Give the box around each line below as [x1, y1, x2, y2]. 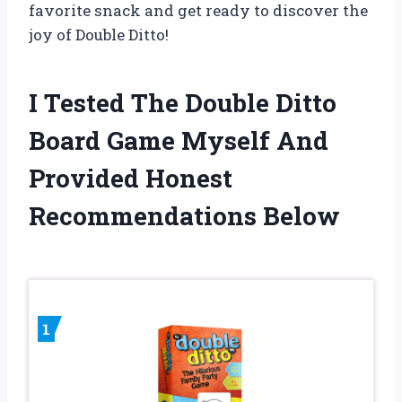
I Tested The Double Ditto [29, 85, 336, 119]
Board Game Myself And [29, 123, 328, 157]
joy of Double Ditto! [29, 23, 169, 45]
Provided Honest [29, 161, 232, 195]
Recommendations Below [29, 198, 340, 232]
